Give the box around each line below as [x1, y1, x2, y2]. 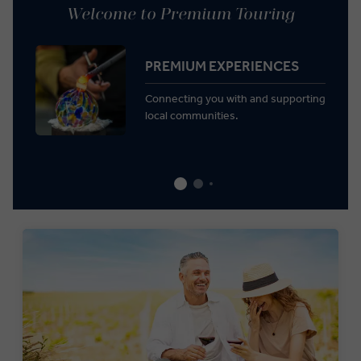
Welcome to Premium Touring [66, 6, 295, 23]
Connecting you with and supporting [145, 92, 326, 106]
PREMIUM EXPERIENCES [145, 57, 300, 76]
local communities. [145, 109, 239, 123]
